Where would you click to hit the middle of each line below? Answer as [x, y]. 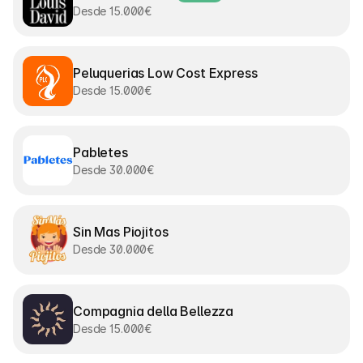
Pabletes [100, 152]
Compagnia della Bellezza [154, 311]
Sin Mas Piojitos [121, 231]
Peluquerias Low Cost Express [165, 73]
